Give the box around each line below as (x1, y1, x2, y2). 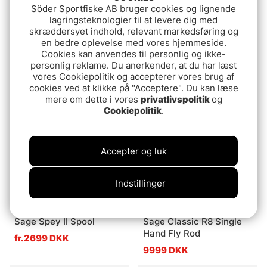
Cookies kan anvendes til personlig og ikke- (41, 48, 226, 60)
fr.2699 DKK (14, 232, 69, 244)
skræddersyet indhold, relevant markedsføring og (29, 26, 238, 37)
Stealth (143, 49, 175, 61)
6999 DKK (14, 66, 60, 77)
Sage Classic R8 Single (143, 215, 242, 227)
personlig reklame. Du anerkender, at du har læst (30, 60, 237, 71)
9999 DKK (143, 244, 188, 256)
